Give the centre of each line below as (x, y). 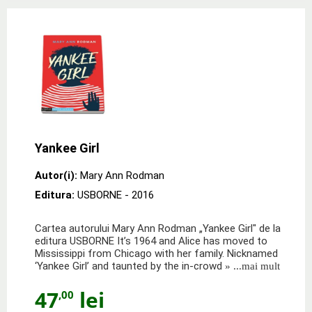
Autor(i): (56, 175)
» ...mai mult (251, 266)
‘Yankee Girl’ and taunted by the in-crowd (128, 266)
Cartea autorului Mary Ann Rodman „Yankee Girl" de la (158, 228)
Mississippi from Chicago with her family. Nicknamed (156, 253)
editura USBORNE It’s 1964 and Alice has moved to (151, 241)
